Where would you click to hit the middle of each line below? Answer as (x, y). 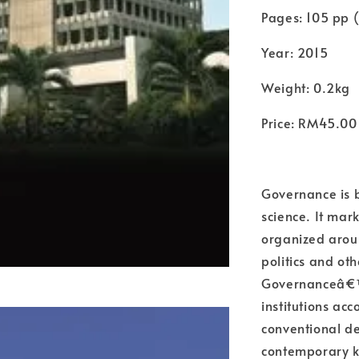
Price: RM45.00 (309, 122)
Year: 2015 (295, 52)
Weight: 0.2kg (306, 87)
